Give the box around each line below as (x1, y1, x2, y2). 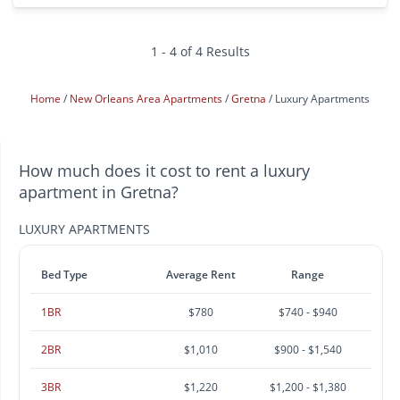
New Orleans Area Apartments (70, 90, 225, 106)
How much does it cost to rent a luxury (19, 159, 310, 181)
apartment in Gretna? (19, 180, 179, 203)
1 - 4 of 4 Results (150, 42, 250, 60)
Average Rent (166, 266, 236, 282)
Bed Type (41, 266, 87, 282)
